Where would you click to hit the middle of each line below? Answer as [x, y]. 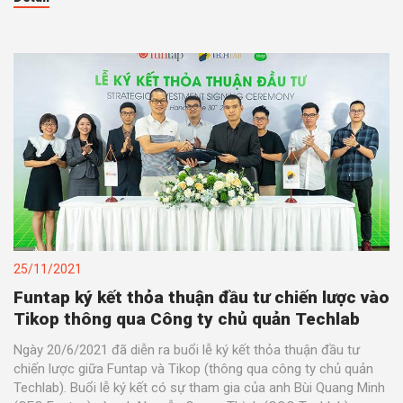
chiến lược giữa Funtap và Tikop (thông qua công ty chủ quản [193, 368]
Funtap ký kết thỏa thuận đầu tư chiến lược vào [201, 297]
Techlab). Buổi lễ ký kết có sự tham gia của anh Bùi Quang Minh [199, 387]
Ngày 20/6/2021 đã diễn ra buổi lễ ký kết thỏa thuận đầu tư [187, 349]
